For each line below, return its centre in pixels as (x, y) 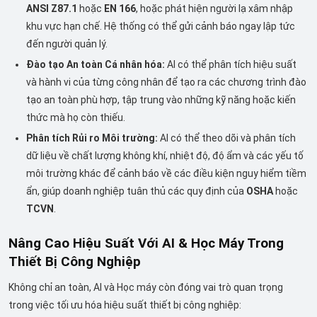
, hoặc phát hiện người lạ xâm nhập (215, 8)
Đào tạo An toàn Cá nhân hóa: (96, 64)
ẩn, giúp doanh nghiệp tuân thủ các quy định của (137, 191)
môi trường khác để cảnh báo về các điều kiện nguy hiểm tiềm (167, 174)
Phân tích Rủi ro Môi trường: (92, 138)
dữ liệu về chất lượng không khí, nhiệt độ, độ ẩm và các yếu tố (165, 156)
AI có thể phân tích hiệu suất (231, 64)
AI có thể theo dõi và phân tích (227, 138)
